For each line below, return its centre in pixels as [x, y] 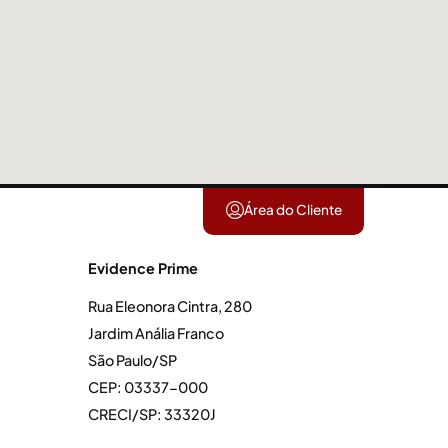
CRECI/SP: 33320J [152, 413]
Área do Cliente [292, 210]
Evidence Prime [143, 267]
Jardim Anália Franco [156, 332]
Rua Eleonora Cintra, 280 [170, 305]
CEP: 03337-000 [148, 386]
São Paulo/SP [132, 359]
